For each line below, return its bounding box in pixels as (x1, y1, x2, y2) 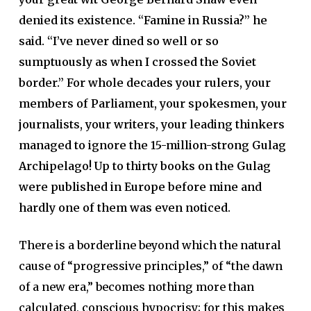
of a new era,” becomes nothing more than (18, 279, 254, 294)
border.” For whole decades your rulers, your (18, 75, 271, 90)
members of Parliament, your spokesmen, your (18, 96, 287, 110)
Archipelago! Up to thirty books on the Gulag (18, 158, 271, 173)
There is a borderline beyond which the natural (18, 237, 281, 252)
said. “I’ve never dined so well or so (18, 33, 219, 48)
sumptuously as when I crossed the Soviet (18, 54, 256, 69)
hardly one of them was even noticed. (18, 200, 230, 215)
